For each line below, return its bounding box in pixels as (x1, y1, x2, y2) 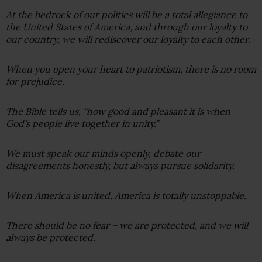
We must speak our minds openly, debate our (6, 147, 201, 159)
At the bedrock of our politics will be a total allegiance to (6, 8, 247, 20)
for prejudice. (6, 75, 64, 87)
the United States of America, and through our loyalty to (6, 20, 247, 33)
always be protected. (6, 231, 95, 243)
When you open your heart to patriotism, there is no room (6, 63, 256, 75)
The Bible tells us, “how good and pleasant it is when (6, 105, 230, 117)
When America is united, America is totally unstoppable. (6, 189, 246, 201)
